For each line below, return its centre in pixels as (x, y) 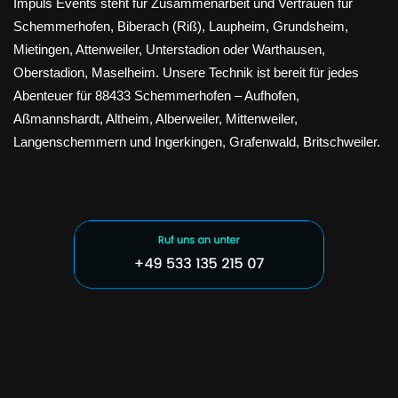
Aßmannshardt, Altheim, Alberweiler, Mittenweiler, (155, 118)
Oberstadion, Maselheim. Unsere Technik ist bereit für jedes (186, 72)
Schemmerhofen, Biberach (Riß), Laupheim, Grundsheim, (181, 26)
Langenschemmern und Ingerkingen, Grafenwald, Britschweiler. (197, 141)
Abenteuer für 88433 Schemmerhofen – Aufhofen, (156, 95)
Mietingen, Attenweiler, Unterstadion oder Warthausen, (169, 49)
